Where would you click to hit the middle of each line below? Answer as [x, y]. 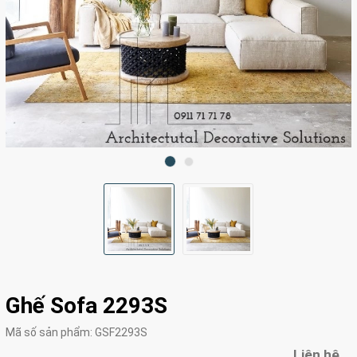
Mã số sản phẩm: [50, 332]
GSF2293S [121, 332]
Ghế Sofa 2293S [86, 306]
